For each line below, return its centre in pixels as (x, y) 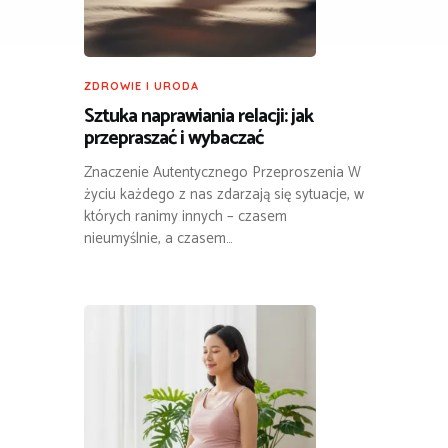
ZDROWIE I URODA (141, 85)
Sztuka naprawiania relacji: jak (198, 116)
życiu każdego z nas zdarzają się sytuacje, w (224, 194)
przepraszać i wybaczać (173, 138)
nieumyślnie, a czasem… (158, 238)
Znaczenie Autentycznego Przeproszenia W (222, 172)
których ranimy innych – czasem (185, 216)
